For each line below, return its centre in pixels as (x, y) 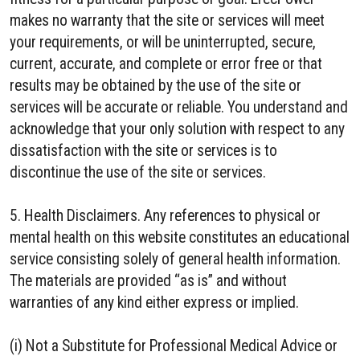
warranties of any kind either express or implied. (154, 303)
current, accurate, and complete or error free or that (166, 64)
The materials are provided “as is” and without (148, 281)
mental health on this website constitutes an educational (180, 237)
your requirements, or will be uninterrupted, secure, (163, 42)
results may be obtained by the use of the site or (155, 86)
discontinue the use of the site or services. (138, 172)
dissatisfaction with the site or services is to (143, 151)
